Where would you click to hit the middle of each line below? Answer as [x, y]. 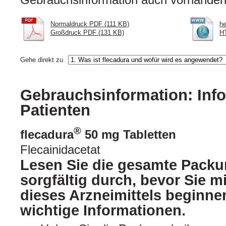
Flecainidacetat [60, 150]
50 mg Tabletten [129, 135]
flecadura [47, 135]
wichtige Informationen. [103, 211]
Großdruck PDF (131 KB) [87, 33]
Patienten [55, 110]
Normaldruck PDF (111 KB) [90, 24]
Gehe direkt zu [42, 60]
